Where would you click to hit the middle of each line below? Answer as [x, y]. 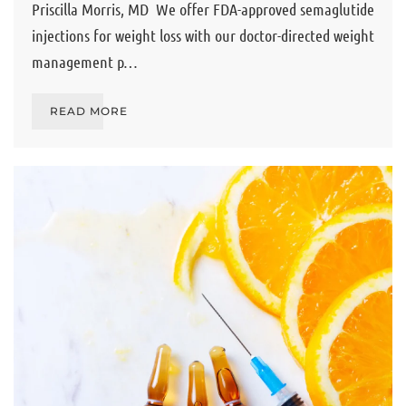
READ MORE [89, 111]
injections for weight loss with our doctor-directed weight [203, 35]
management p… [85, 61]
